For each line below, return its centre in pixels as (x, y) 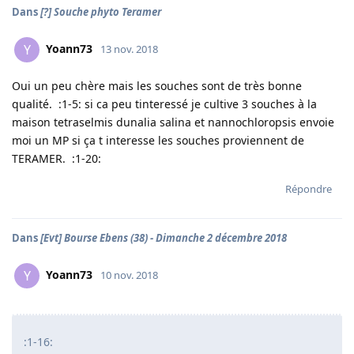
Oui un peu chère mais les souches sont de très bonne (157, 86)
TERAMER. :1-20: (56, 158)
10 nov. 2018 (129, 275)
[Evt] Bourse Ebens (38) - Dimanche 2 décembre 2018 (164, 238)
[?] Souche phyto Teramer (101, 12)
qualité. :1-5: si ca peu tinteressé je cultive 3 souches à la (164, 104)
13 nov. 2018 (129, 49)
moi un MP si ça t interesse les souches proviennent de (158, 140)
